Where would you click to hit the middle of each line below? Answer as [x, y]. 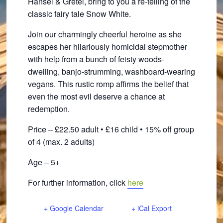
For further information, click [77, 182]
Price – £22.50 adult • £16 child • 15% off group [111, 129]
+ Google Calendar [73, 208]
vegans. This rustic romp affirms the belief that [108, 84]
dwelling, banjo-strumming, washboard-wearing [111, 71]
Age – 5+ [44, 162]
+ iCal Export [151, 208]
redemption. [49, 109]
